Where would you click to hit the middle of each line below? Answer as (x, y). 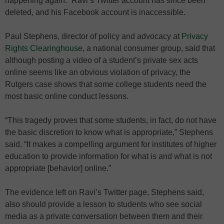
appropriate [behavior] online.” (58, 168)
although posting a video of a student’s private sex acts (101, 60)
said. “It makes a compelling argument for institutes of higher (111, 144)
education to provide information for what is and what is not (108, 156)
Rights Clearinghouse (44, 48)
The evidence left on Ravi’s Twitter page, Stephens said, (104, 192)
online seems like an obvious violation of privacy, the (98, 72)
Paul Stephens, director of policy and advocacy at (93, 36)
